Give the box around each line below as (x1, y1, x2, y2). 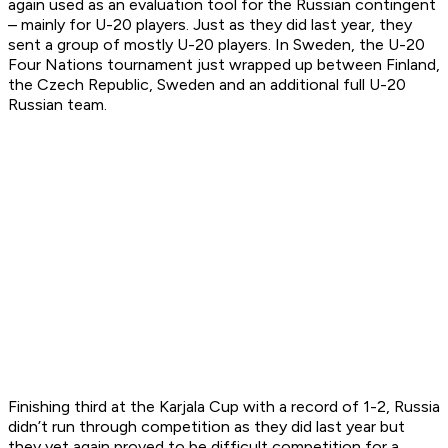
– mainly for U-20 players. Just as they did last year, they (8, 15, 412, 35)
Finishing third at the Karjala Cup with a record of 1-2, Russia (8, 397, 440, 417)
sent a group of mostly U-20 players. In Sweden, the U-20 (8, 35, 425, 55)
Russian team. (8, 95, 107, 115)
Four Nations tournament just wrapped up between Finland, (8, 55, 440, 75)
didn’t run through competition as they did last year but (8, 417, 405, 437)
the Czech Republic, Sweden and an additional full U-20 (8, 75, 406, 95)
